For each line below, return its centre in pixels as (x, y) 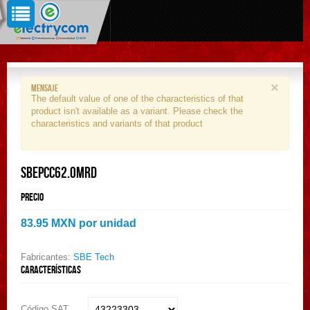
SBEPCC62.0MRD (59, 172)
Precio (32, 197)
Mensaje (45, 88)
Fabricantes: (47, 257)
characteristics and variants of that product (117, 124)
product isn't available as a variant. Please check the (137, 111)
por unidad (108, 223)
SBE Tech (94, 257)
